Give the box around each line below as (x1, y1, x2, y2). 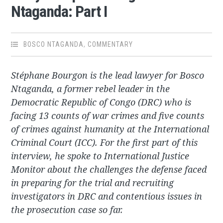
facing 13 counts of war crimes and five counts (11, 110, 205, 122)
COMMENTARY (88, 40, 133, 49)
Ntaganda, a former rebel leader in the (11, 83, 170, 95)
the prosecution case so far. (11, 204, 123, 216)
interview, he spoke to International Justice (11, 150, 190, 162)
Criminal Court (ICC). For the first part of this (11, 136, 198, 149)
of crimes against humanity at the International (11, 123, 210, 135)
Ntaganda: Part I (11, 2, 108, 21)
